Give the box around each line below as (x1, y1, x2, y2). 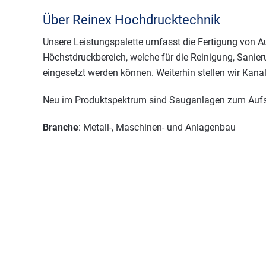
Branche (43, 121, 78, 133)
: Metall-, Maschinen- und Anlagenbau (78, 121, 236, 133)
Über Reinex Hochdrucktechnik (43, 12, 220, 27)
